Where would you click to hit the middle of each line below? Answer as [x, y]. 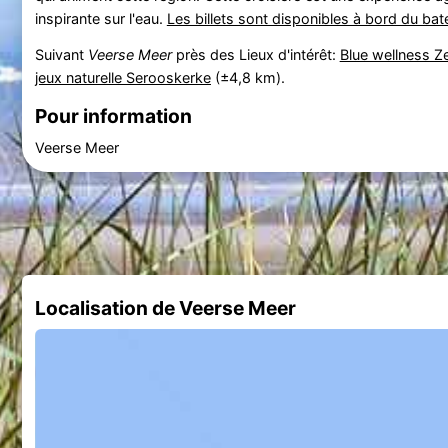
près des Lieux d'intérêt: [255, 55]
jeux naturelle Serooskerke [122, 78]
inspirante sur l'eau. [100, 19]
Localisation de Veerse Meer [165, 308]
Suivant [61, 55]
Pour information [113, 115]
